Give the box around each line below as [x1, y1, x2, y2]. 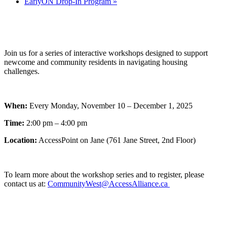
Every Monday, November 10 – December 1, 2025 [27, 101, 193, 110]
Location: [4, 135, 37, 144]
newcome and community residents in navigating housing [4, 57, 187, 66]
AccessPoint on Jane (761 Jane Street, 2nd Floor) [37, 135, 196, 144]
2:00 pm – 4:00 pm [24, 118, 87, 127]
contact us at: [4, 179, 48, 188]
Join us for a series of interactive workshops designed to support [4, 48, 208, 57]
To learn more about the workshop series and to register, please [4, 170, 204, 179]
